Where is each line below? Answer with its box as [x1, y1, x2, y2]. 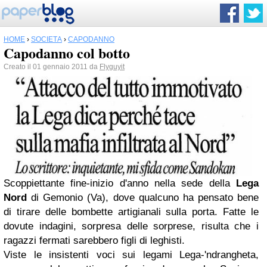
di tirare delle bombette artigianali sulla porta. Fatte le [4, 206, 259, 218]
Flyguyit [100, 63, 125, 71]
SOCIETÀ [31, 35, 62, 44]
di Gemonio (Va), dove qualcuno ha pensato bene [27, 191, 259, 203]
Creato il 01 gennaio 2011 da [4, 63, 100, 71]
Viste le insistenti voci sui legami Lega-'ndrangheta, [4, 249, 259, 260]
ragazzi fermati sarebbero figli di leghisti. [4, 234, 188, 246]
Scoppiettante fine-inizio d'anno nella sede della [4, 177, 236, 189]
